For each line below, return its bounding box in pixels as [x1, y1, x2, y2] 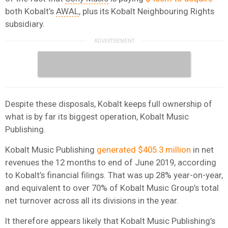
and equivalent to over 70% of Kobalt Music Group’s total [5, 182, 219, 193]
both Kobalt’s [5, 6, 56, 16]
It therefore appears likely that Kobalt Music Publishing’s [5, 215, 215, 226]
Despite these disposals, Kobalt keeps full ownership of [5, 98, 212, 109]
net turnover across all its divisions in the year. [5, 195, 179, 206]
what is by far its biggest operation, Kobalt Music [5, 111, 189, 122]
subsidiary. [5, 18, 45, 29]
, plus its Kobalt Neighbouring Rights [79, 6, 214, 16]
